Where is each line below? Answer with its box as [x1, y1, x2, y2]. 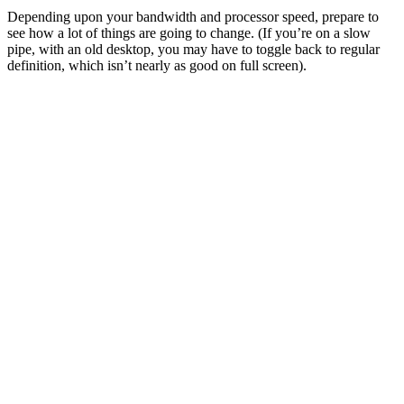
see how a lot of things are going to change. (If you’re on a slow [7, 24, 371, 41]
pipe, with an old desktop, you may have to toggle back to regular [7, 41, 380, 57]
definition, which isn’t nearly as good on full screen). [7, 57, 307, 73]
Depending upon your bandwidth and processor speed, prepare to [7, 8, 379, 24]
